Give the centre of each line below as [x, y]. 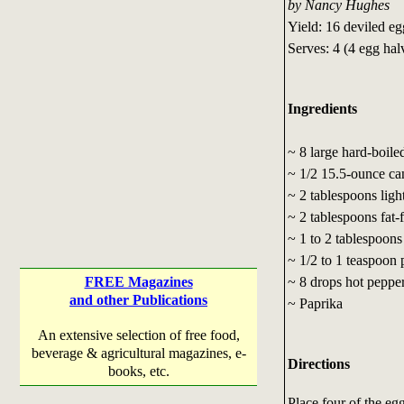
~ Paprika [315, 303]
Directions [318, 363]
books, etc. [138, 371]
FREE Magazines [138, 282]
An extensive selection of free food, [138, 335]
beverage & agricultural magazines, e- [138, 353]
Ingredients [322, 108]
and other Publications [138, 300]
